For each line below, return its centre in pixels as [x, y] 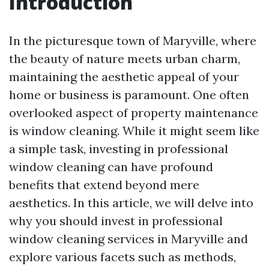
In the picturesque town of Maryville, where [133, 41]
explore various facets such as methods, [122, 257]
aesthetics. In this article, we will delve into [131, 203]
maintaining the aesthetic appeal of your [124, 77]
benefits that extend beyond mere [104, 185]
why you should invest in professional [116, 221]
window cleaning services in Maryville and [128, 239]
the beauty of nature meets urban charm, [125, 59]
